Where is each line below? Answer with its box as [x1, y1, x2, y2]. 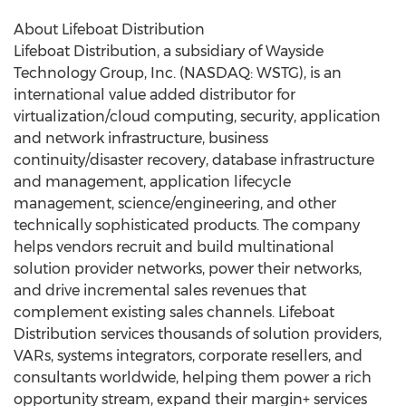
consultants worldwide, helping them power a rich [14, 369, 372, 386]
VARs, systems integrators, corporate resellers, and [14, 347, 362, 364]
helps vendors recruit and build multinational [14, 238, 334, 256]
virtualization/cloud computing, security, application [14, 108, 381, 125]
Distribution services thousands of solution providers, [14, 325, 382, 343]
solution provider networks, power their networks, [14, 260, 362, 277]
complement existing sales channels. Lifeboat [14, 304, 334, 321]
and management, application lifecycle [14, 173, 291, 190]
